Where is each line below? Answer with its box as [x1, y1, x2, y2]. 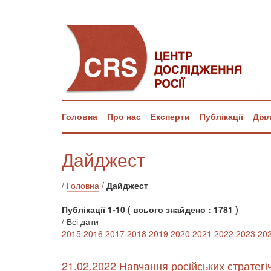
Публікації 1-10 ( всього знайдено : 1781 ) [62, 203, 238, 215]
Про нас [107, 110, 141, 122]
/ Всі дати [62, 215, 99, 227]
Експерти [151, 110, 190, 122]
